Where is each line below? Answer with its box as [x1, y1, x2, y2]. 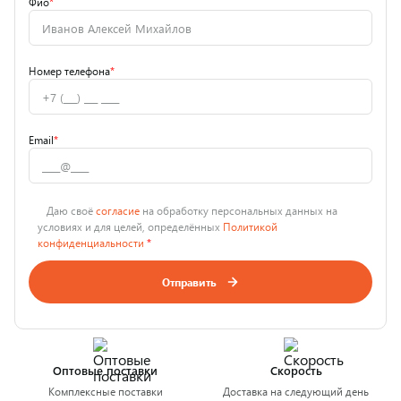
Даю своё [47, 203, 96, 218]
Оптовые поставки [53, 363, 158, 378]
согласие [96, 203, 140, 218]
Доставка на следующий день [223, 384, 369, 398]
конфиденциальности [38, 235, 144, 250]
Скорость [269, 363, 322, 378]
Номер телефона [29, 64, 110, 78]
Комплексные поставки [47, 384, 163, 398]
